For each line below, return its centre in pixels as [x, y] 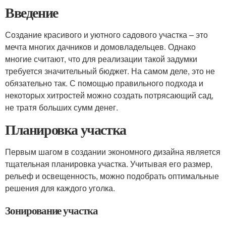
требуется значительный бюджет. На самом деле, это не [110, 71]
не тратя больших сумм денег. [62, 107]
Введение [32, 12]
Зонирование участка [52, 210]
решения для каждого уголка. [60, 188]
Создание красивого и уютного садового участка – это [106, 35]
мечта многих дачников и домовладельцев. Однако [100, 47]
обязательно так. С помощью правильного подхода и [104, 83]
